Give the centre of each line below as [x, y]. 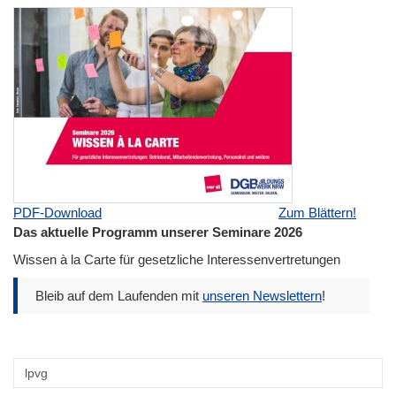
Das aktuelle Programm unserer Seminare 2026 [158, 232]
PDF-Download [57, 213]
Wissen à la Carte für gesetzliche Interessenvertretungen [177, 260]
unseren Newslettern [262, 296]
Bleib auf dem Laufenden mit [119, 296]
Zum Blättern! [317, 213]
